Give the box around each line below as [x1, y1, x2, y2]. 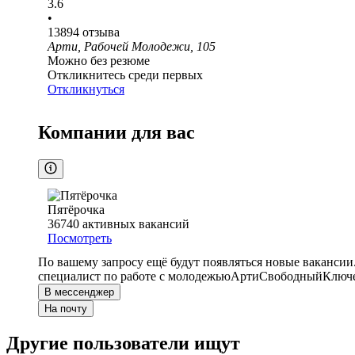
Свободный [259, 269, 323, 284]
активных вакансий [82, 217, 189, 231]
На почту [44, 303, 87, 315]
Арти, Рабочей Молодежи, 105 [48, 40, 216, 54]
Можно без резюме [48, 54, 150, 68]
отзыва [82, 25, 120, 40]
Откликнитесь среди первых [48, 68, 203, 82]
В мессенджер [44, 286, 114, 299]
